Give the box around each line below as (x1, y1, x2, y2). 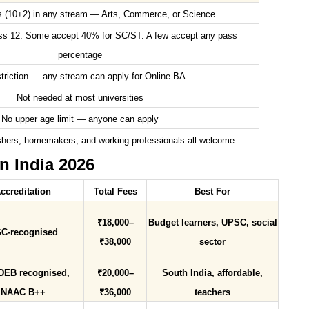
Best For (195, 187, 230, 197)
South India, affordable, (162, 268, 263, 279)
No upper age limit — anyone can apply (1, 114, 159, 125)
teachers (195, 288, 230, 298)
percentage (58, 50, 102, 61)
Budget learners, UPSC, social (148, 218, 277, 228)
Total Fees (93, 187, 137, 197)
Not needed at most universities (17, 93, 143, 103)
